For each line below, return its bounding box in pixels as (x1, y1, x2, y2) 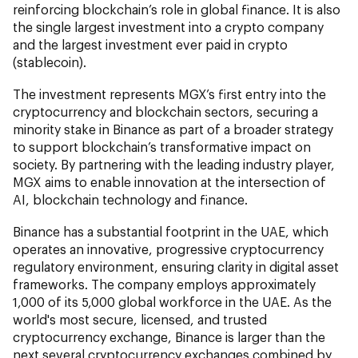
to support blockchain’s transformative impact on (13, 138, 311, 154)
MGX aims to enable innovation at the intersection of (13, 173, 326, 189)
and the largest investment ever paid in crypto (13, 36, 288, 52)
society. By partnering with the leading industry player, (13, 156, 335, 172)
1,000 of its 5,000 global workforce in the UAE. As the (13, 293, 332, 309)
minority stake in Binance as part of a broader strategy (13, 121, 333, 137)
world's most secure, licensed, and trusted (13, 311, 267, 327)
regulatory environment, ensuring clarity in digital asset (13, 258, 339, 274)
